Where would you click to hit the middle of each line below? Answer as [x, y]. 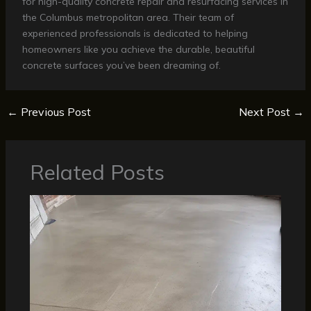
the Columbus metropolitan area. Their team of [128, 18]
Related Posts [97, 173]
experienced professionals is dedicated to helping [135, 34]
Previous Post [54, 112]
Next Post [266, 112]
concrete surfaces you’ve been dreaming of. [121, 66]
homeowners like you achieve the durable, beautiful [138, 50]
